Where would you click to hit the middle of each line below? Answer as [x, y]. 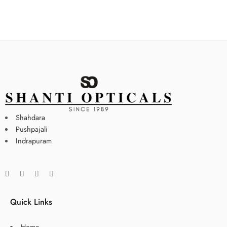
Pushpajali [32, 129]
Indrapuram [34, 140]
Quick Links [31, 202]
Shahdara [30, 117]
